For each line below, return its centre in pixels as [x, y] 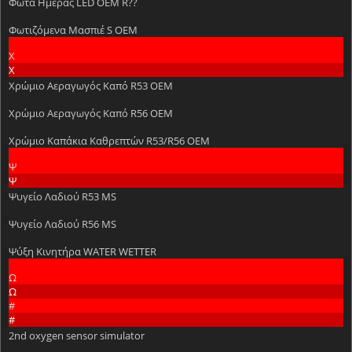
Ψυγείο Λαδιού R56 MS [62, 224]
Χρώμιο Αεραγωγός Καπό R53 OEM [91, 85]
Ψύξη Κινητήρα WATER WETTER [82, 251]
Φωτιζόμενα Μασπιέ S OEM [73, 29]
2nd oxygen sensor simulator [77, 335]
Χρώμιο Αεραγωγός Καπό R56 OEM [91, 113]
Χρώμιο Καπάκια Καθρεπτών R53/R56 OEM [109, 140]
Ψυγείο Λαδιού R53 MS [62, 196]
